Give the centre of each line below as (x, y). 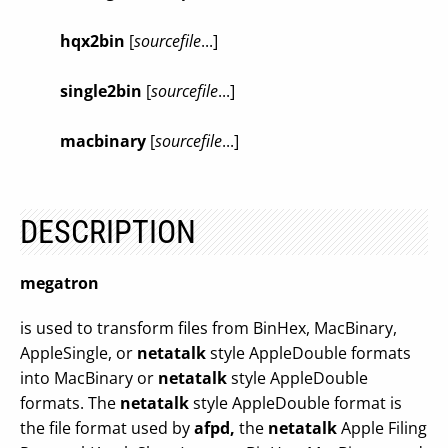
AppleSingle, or (78, 353)
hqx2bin (92, 41)
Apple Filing (382, 428)
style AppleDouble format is (295, 403)
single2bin (101, 91)
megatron (59, 283)
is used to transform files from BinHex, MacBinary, (208, 328)
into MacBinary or (89, 378)
